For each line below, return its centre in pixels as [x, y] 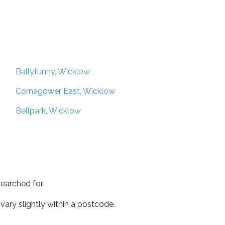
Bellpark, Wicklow [48, 110]
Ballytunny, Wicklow [53, 71]
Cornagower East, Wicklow [65, 91]
